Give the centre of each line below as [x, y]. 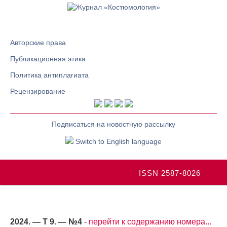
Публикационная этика [48, 59]
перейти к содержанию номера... [150, 222]
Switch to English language [118, 141]
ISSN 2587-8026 [170, 173]
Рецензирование [38, 91]
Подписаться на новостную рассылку [113, 124]
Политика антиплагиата [49, 75]
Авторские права [38, 43]
